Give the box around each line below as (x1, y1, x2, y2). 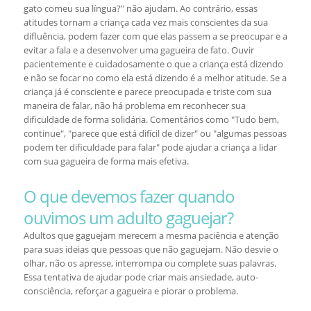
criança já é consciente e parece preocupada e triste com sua (23, 85, 271, 98)
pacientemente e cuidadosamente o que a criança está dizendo (23, 58, 283, 70)
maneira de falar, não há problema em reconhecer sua (23, 99, 246, 112)
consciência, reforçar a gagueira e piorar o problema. (23, 285, 238, 297)
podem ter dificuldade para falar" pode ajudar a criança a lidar (23, 141, 277, 153)
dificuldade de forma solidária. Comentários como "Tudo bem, (23, 113, 279, 126)
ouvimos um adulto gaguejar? (23, 206, 233, 229)
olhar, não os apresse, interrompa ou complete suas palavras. (23, 257, 276, 269)
